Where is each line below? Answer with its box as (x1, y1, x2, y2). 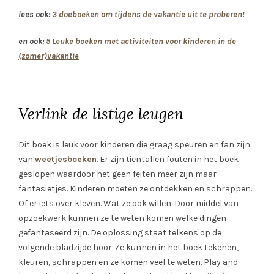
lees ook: (18, 9, 52, 20)
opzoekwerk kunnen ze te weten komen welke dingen (18, 213, 226, 224)
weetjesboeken (35, 154, 97, 165)
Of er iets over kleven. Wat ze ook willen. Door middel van (18, 198, 239, 209)
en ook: (18, 36, 46, 47)
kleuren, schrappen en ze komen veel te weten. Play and (18, 257, 238, 268)
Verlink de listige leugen (18, 104, 183, 124)
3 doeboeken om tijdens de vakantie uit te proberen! (52, 9, 245, 20)
